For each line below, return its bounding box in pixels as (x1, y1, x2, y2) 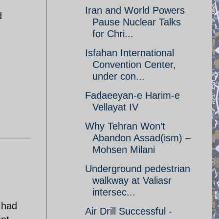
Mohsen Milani (92, 144, 155, 155)
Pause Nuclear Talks (92, 17, 181, 27)
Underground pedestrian (85, 163, 190, 174)
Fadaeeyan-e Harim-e (85, 90, 180, 101)
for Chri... (92, 28, 133, 39)
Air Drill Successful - (85, 206, 172, 217)
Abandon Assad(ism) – (92, 132, 191, 143)
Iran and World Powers (85, 5, 185, 16)
